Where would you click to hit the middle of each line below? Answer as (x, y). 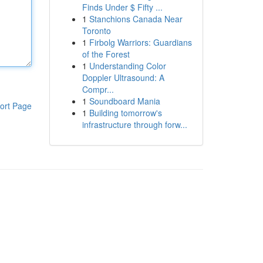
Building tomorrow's (125, 113)
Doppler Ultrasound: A (123, 77)
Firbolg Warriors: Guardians (140, 42)
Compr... (98, 89)
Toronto (96, 31)
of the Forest (106, 54)
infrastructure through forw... (134, 124)
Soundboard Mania (124, 101)
